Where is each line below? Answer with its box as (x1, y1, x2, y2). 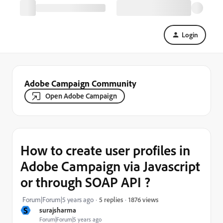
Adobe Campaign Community (24, 78, 136, 89)
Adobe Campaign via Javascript (20, 157, 200, 175)
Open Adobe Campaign (45, 91, 117, 101)
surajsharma (39, 206, 76, 214)
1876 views (128, 195, 158, 204)
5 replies (99, 195, 123, 204)
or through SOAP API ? (20, 173, 150, 191)
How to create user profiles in (20, 141, 190, 159)
